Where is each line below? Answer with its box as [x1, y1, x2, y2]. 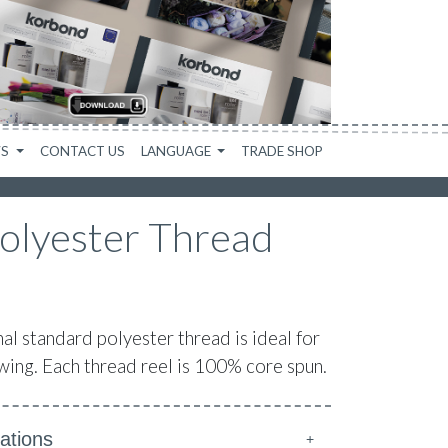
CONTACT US [39, 143, 125, 160]
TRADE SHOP [241, 143, 323, 160]
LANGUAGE [140, 143, 214, 160]
